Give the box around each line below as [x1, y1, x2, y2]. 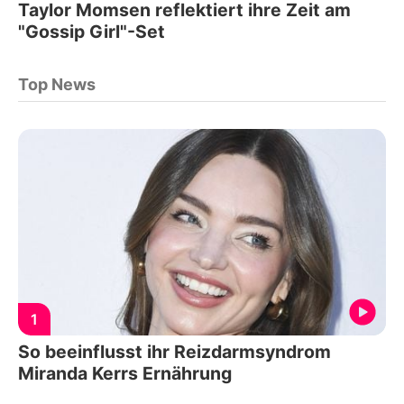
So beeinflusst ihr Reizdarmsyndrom [18, 341, 331, 363]
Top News [18, 74, 96, 94]
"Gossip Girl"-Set [18, 20, 165, 42]
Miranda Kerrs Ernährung [18, 363, 232, 385]
